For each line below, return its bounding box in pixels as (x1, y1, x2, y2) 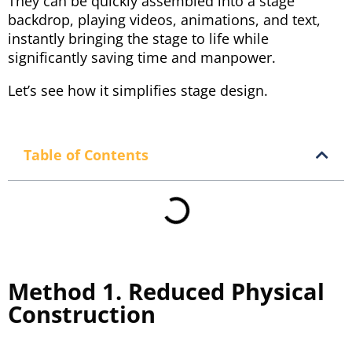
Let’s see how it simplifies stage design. (8, 80, 268, 100)
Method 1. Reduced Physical (8, 275, 324, 306)
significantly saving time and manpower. (8, 47, 276, 67)
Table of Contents (24, 145, 148, 164)
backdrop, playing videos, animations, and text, (8, 9, 321, 29)
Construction (8, 298, 156, 329)
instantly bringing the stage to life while (8, 28, 269, 48)
